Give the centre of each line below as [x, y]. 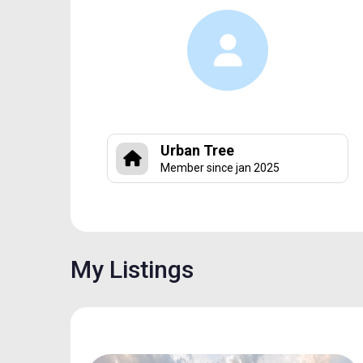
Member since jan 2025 [220, 168]
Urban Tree [197, 150]
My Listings [132, 269]
